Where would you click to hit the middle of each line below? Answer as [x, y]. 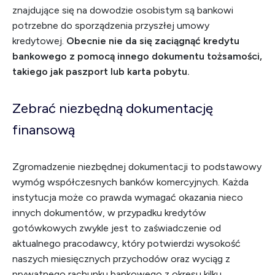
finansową [44, 130]
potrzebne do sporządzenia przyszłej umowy [111, 25]
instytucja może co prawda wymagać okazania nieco [128, 197]
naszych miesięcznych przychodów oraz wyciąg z [121, 259]
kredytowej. [39, 41]
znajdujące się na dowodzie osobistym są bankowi [123, 10]
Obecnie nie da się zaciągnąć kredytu [153, 41]
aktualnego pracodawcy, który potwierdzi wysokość [126, 243]
